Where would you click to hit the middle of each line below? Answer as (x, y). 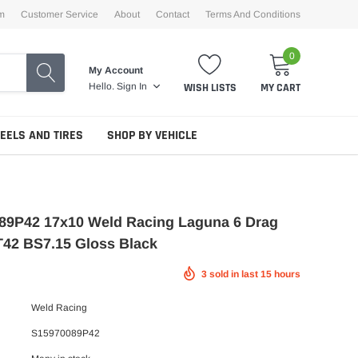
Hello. (101, 87)
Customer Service (59, 14)
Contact (172, 14)
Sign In (132, 87)
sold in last (234, 274)
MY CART (280, 88)
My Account (116, 71)
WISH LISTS (210, 88)
